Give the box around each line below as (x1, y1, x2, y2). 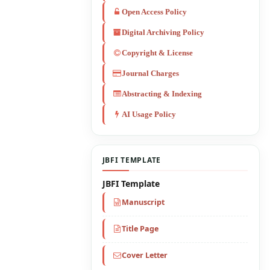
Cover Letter (122, 250, 168, 261)
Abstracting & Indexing (122, 90, 202, 99)
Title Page (122, 224, 159, 234)
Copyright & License (122, 49, 193, 58)
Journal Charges (122, 69, 180, 78)
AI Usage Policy (122, 110, 177, 119)
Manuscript (122, 197, 165, 208)
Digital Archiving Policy (122, 28, 205, 37)
